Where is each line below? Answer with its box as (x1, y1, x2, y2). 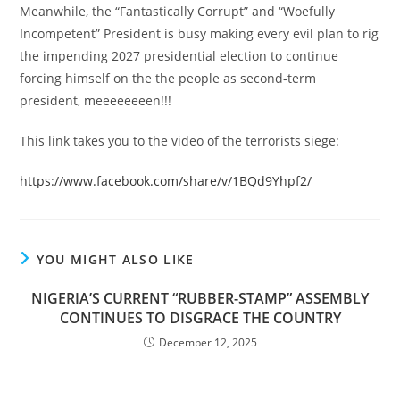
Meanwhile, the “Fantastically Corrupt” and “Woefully (20, 2, 336, 20)
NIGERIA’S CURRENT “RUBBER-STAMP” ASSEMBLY (31, 287, 369, 308)
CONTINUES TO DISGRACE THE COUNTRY (59, 307, 341, 328)
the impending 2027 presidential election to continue (20, 46, 339, 64)
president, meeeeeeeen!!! (20, 91, 172, 109)
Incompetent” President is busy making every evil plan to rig (20, 24, 379, 42)
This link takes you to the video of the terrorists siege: (20, 131, 340, 149)
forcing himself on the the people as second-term (20, 69, 317, 87)
